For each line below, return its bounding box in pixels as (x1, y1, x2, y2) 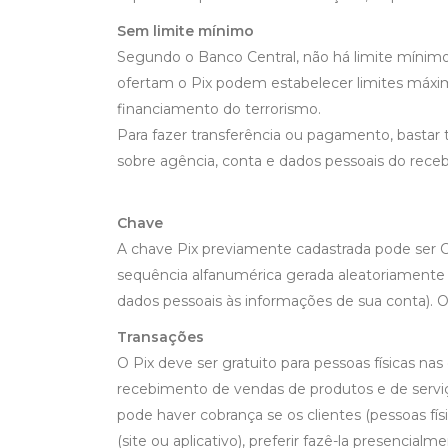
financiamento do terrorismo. (117, 100, 321, 118)
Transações (117, 328, 204, 346)
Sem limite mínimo (117, 22, 254, 40)
